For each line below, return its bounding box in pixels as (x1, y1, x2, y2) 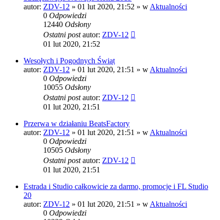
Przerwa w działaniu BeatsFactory (24, 119, 130, 128)
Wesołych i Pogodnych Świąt (24, 56, 115, 65)
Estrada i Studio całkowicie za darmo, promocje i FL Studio (24, 182, 208, 191)
